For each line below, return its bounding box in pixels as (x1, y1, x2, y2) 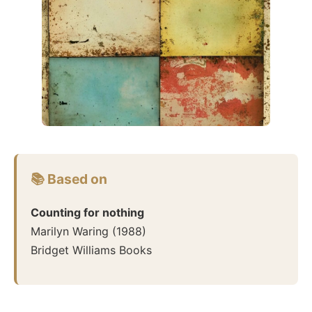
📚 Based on (31, 170, 107, 187)
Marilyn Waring (31, 224, 109, 238)
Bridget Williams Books (31, 242, 152, 257)
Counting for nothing (31, 205, 144, 219)
